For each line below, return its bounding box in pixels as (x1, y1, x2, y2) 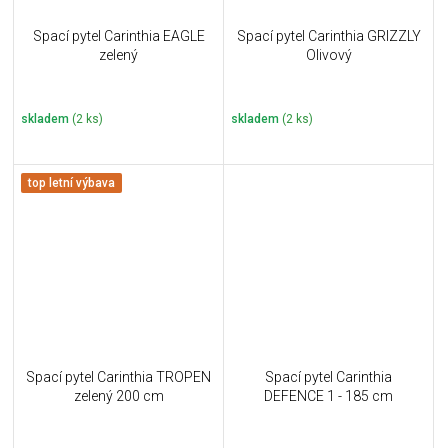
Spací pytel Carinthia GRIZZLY (236, 27, 421, 44)
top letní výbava (28, 175, 115, 190)
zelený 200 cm (73, 388, 164, 405)
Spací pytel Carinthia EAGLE (32, 27, 205, 44)
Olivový (305, 46, 352, 63)
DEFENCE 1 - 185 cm (264, 388, 393, 405)
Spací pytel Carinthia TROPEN (26, 369, 211, 386)
